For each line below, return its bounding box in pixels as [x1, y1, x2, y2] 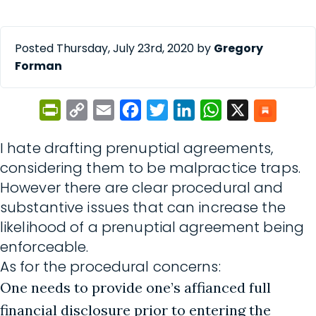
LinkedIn [195, 103, 242, 117]
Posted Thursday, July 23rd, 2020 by [15, 40, 214, 56]
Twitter [168, 103, 209, 117]
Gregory [214, 40, 263, 56]
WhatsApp [221, 103, 277, 117]
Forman [15, 58, 62, 74]
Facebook [141, 103, 193, 117]
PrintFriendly [61, 103, 133, 117]
